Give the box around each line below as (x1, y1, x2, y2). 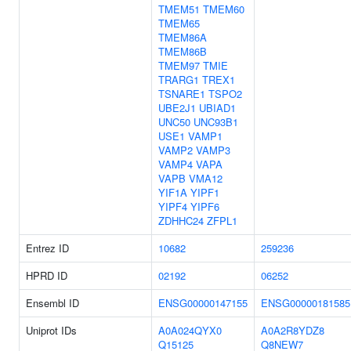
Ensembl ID (26, 295, 79, 310)
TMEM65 (158, 16, 200, 31)
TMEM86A (158, 30, 207, 45)
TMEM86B (158, 44, 207, 59)
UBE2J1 (158, 100, 196, 115)
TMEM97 (158, 58, 200, 73)
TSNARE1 (158, 86, 205, 101)
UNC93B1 (194, 114, 238, 129)
